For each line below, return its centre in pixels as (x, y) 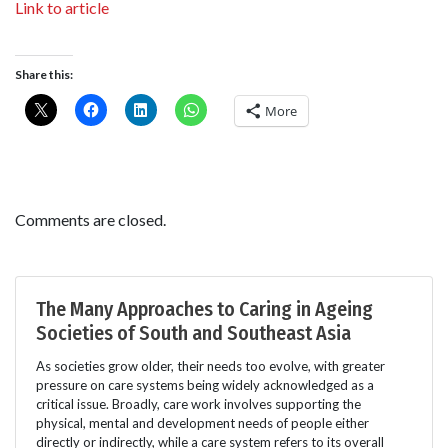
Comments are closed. (90, 220)
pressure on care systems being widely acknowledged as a (205, 385)
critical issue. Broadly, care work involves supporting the (198, 404)
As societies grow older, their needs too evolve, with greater (210, 366)
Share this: (44, 75)
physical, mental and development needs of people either (202, 423)
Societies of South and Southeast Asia (193, 333)
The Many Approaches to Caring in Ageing (204, 309)
